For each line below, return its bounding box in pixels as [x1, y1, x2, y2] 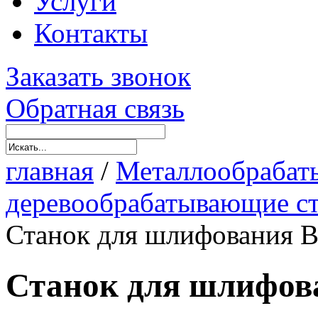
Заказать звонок [6, 61, 191, 92]
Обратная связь [6, 93, 185, 124]
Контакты [34, 18, 148, 49]
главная [6, 155, 94, 187]
